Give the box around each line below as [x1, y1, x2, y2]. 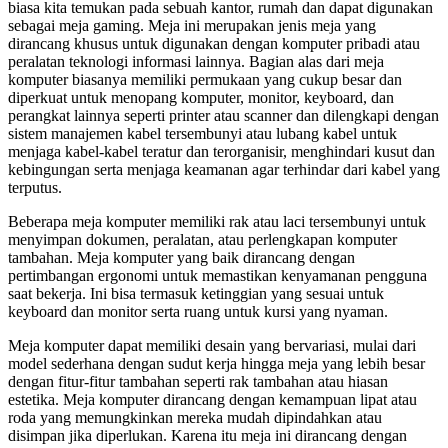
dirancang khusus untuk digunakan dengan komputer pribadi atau [8, 34, 420, 52]
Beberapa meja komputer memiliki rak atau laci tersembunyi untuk [8, 212, 426, 230]
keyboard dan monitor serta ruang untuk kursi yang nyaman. [8, 302, 388, 320]
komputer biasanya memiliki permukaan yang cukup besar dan [8, 70, 402, 88]
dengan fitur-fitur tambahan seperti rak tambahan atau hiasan [8, 372, 388, 390]
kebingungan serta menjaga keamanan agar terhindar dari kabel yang [8, 160, 440, 178]
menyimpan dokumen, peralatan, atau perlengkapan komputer [8, 230, 397, 248]
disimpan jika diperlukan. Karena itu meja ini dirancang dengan [8, 426, 407, 444]
